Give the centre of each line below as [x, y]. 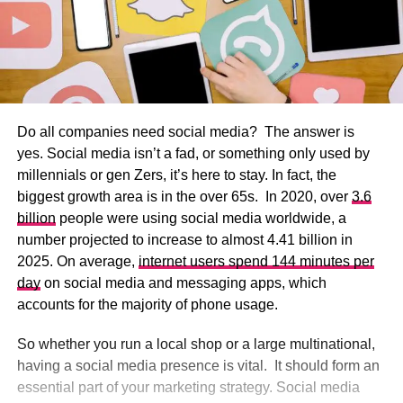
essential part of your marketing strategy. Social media [188, 388]
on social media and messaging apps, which [183, 283]
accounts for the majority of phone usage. [147, 305]
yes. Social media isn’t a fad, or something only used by [193, 154]
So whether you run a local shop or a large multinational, [196, 345]
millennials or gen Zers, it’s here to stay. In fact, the [176, 175]
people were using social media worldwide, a [201, 219]
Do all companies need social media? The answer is [185, 132]
